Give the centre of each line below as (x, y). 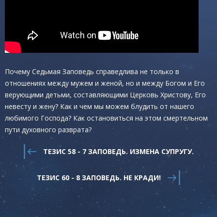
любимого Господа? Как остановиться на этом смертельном (106, 118)
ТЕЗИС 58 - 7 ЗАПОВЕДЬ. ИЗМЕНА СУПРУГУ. (118, 152)
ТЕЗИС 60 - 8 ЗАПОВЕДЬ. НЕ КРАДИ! (99, 178)
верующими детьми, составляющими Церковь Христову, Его (105, 95)
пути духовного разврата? (48, 130)
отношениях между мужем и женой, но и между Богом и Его (105, 83)
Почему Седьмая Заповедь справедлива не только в (92, 71)
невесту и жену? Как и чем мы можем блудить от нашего (100, 106)
